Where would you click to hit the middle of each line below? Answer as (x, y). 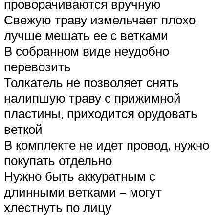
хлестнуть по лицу (58, 208)
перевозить (37, 67)
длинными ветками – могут (83, 192)
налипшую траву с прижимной (92, 98)
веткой (23, 129)
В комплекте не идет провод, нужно (107, 145)
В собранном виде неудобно (87, 51)
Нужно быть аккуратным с (80, 176)
